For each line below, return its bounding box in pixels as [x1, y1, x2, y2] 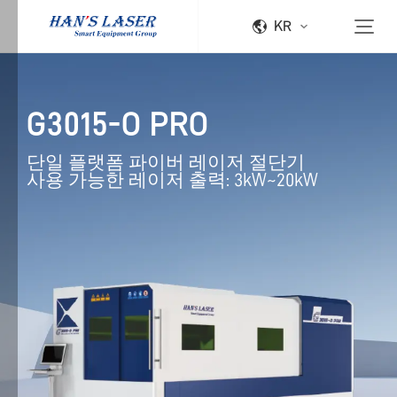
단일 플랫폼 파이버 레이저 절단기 [27, 153, 305, 173]
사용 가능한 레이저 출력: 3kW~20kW [27, 171, 318, 191]
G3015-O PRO [27, 108, 209, 141]
